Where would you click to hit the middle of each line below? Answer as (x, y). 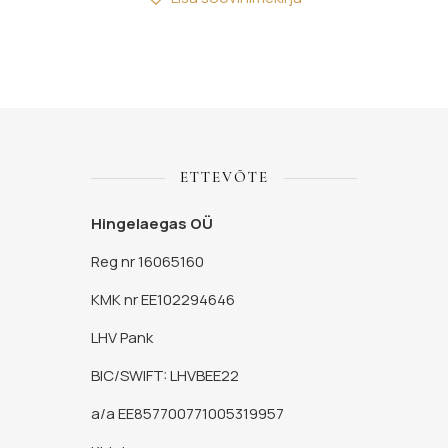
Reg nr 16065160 (148, 262)
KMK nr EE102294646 (163, 300)
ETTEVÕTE (224, 177)
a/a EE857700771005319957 (188, 414)
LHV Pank (122, 338)
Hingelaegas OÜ (152, 224)
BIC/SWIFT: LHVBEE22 (165, 376)
